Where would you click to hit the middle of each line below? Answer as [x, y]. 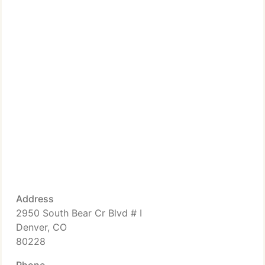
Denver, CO [41, 227]
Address [35, 199]
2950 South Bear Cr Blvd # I [79, 213]
